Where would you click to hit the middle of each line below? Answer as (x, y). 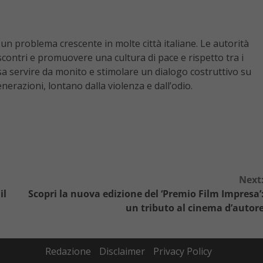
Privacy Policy (183, 252)
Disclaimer (122, 252)
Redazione (68, 252)
